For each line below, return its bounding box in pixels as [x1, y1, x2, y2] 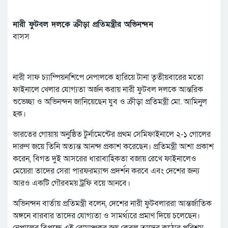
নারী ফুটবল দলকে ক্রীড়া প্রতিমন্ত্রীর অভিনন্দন [13, 19, 153, 31]
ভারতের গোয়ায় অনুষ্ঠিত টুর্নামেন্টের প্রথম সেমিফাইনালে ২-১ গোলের [13, 129, 211, 140]
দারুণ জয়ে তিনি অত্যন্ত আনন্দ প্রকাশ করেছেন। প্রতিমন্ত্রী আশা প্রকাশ [13, 141, 214, 153]
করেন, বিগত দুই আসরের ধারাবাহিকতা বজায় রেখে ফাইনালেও [13, 153, 196, 165]
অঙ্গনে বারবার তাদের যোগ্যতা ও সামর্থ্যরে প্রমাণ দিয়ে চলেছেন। [13, 210, 200, 222]
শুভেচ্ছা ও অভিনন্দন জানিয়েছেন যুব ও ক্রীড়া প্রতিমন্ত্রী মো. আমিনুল [13, 96, 207, 108]
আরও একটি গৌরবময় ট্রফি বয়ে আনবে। [13, 178, 130, 189]
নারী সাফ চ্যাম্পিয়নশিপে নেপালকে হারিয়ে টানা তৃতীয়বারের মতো [13, 72, 204, 83]
